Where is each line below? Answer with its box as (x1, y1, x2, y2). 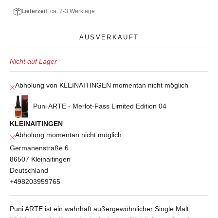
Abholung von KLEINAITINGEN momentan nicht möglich (15, 81, 188, 89)
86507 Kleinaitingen (10, 155, 71, 163)
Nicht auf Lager (10, 57, 57, 65)
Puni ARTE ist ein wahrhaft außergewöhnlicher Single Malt (10, 204, 189, 213)
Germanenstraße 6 (10, 144, 69, 152)
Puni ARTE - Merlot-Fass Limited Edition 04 (33, 102, 166, 110)
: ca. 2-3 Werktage (47, 8, 95, 15)
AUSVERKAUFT (79, 34, 139, 41)
